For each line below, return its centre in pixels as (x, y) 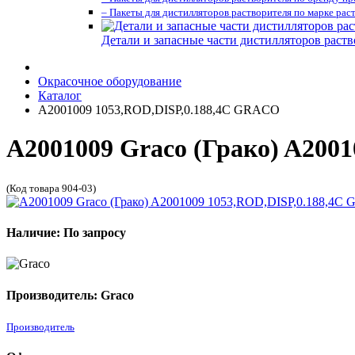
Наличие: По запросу (66, 233)
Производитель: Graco (70, 295)
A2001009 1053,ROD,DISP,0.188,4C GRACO (159, 110)
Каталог (60, 95)
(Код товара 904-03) (51, 188)
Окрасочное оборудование (110, 81)
